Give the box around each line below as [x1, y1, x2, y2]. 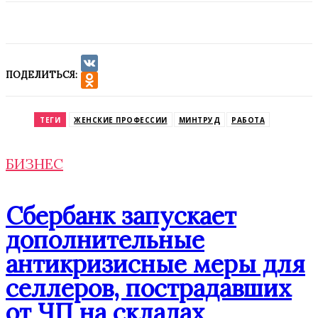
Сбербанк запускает [6, 200, 236, 231]
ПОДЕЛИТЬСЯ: [6, 68, 77, 81]
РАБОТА [231, 115, 265, 125]
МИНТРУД [178, 115, 220, 125]
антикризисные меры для [6, 248, 305, 279]
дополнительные [6, 224, 204, 255]
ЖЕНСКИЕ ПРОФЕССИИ [74, 115, 168, 125]
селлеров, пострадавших [6, 273, 292, 303]
